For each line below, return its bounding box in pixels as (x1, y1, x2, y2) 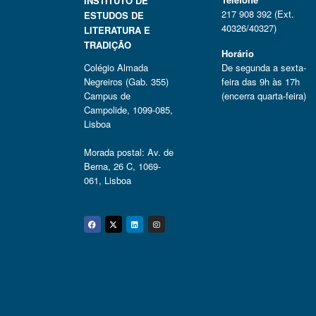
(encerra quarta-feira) (221, 89, 306, 103)
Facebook (91, 214, 191, 248)
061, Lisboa (83, 174, 131, 188)
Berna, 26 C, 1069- (83, 159, 161, 174)
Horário (221, 47, 254, 61)
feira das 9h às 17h (221, 75, 300, 89)
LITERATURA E (83, 23, 150, 37)
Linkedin (134, 214, 219, 248)
